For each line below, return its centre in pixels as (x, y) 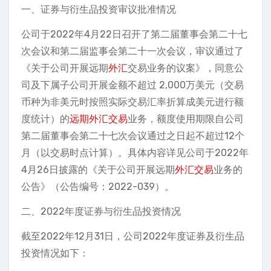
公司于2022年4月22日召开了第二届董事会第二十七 (134, 34)
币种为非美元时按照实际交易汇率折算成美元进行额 (132, 102)
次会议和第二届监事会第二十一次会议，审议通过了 (132, 51)
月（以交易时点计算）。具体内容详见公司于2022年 (135, 153)
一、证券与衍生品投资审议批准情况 (99, 9)
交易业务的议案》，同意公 (186, 68)
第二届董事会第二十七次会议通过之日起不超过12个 (133, 136)
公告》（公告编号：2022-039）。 (98, 187)
